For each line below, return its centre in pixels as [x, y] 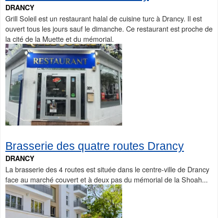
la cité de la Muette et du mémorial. [60, 38]
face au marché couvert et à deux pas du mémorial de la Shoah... [107, 179]
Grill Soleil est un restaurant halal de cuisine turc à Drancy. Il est [104, 18]
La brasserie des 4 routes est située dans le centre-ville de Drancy [107, 169]
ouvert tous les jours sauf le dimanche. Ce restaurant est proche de [109, 28]
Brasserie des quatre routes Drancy [95, 146]
